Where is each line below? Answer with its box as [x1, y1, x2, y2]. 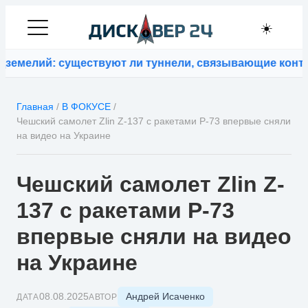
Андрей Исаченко [125, 291, 205, 302]
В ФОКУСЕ [62, 101, 111, 112]
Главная [16, 101, 54, 112]
